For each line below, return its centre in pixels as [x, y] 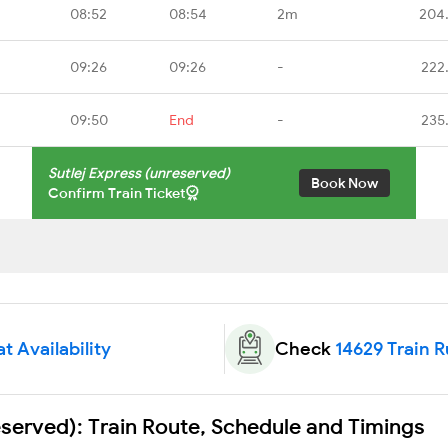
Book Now [344, 182]
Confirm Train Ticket [117, 192]
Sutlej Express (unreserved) [139, 172]
